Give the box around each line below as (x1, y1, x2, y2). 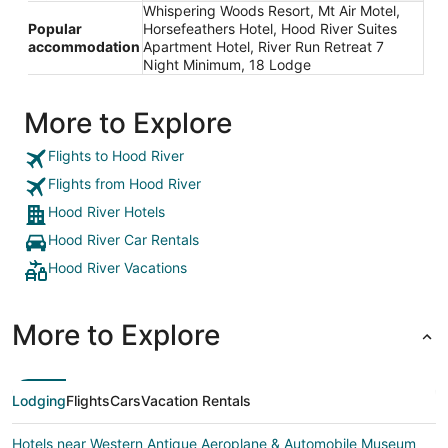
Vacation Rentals (141, 392, 251, 410)
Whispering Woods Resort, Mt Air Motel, (143, 2, 400, 20)
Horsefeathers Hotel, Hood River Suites (143, 20, 397, 38)
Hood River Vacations (48, 259, 187, 277)
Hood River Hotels (48, 203, 165, 221)
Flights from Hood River (48, 175, 201, 193)
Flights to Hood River (48, 147, 184, 165)
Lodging (12, 392, 66, 410)
